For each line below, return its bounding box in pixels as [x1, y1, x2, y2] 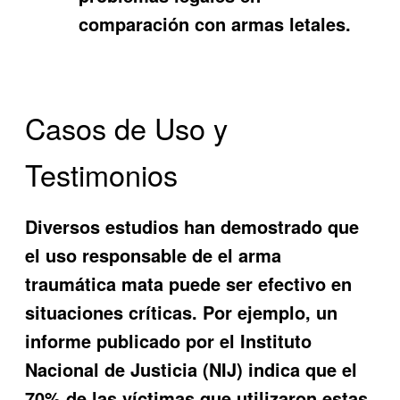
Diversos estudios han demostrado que [25, 213, 360, 240]
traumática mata [25, 271, 164, 297]
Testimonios [25, 153, 179, 195]
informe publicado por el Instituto [25, 328, 312, 354]
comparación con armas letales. [79, 10, 352, 37]
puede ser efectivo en [163, 271, 353, 297]
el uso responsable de [25, 242, 219, 269]
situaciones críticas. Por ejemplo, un [25, 299, 338, 326]
